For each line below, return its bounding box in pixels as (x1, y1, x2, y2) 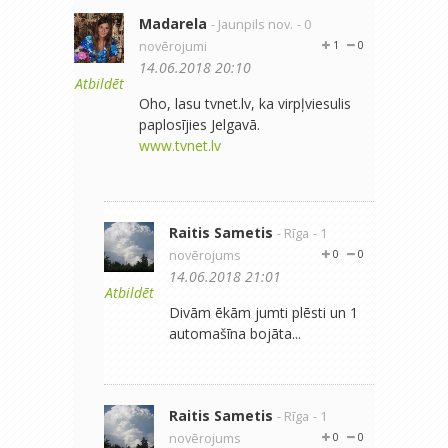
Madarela (139, 13, 207, 33)
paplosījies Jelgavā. (139, 114, 260, 134)
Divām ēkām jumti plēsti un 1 (169, 302, 358, 322)
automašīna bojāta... (169, 323, 301, 343)
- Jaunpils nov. (211, 15, 293, 33)
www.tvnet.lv (139, 135, 221, 155)
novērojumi (139, 37, 207, 55)
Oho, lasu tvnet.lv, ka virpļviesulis (139, 93, 351, 113)
